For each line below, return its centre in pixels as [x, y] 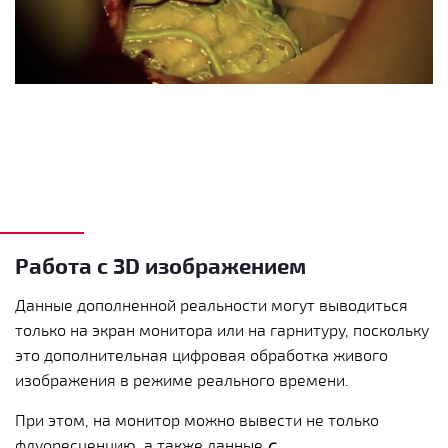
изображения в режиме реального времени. [182, 380]
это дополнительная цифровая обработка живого [201, 355]
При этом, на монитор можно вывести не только [197, 420]
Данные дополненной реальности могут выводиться [211, 305]
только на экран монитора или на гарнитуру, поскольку [222, 330]
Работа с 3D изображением [160, 265]
